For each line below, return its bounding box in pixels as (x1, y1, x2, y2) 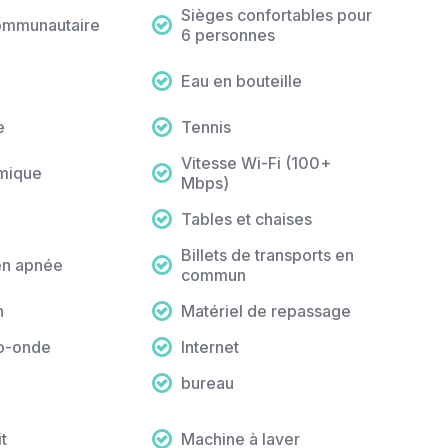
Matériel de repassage (181, 301, 352, 322)
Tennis (181, 117, 232, 138)
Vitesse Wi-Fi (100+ (181, 153, 332, 174)
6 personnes (181, 25, 276, 46)
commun (181, 265, 247, 286)
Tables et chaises (181, 209, 313, 230)
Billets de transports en (181, 245, 355, 266)
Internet (181, 337, 240, 358)
